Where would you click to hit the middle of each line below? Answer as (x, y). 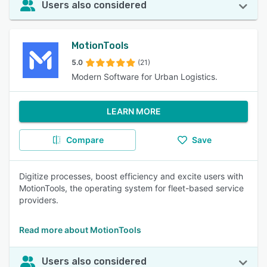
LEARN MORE (133, 111)
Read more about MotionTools (80, 230)
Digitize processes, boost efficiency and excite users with (131, 176)
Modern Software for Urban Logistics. (145, 77)
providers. (39, 200)
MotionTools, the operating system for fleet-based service (131, 188)
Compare (85, 140)
